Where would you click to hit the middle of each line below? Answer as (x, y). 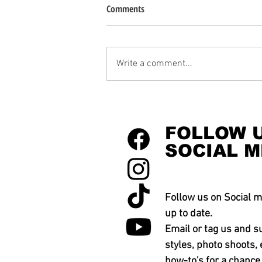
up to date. (189, 214)
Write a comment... (154, 64)
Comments (125, 9)
